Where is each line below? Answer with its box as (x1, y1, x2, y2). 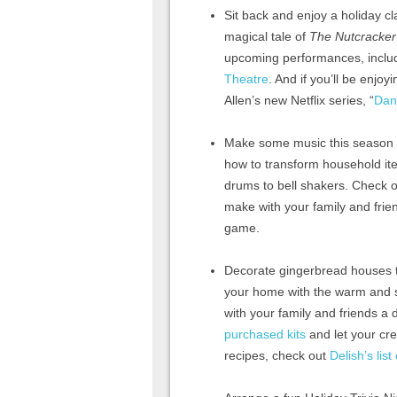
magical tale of (224, 28, 309, 43)
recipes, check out (224, 347, 330, 362)
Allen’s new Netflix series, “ (224, 92, 374, 107)
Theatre (224, 71, 269, 86)
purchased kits (224, 326, 306, 341)
